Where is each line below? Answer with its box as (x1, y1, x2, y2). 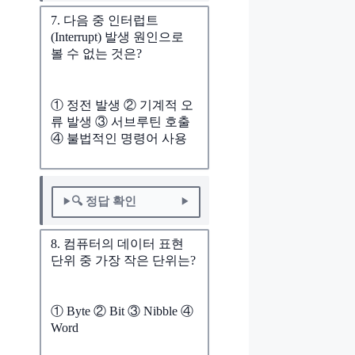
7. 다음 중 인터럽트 (51, 13, 158, 28)
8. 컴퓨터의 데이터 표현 (51, 236, 184, 250)
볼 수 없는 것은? (51, 47, 142, 61)
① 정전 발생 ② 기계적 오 (51, 97, 193, 112)
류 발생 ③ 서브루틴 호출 (51, 114, 190, 128)
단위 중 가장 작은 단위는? (51, 253, 196, 267)
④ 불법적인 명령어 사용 (51, 131, 187, 145)
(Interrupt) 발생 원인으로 (51, 30, 184, 44)
